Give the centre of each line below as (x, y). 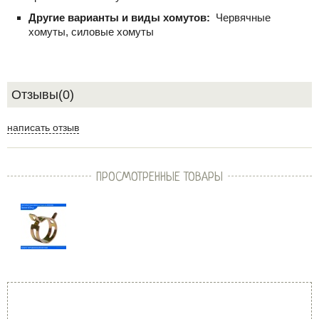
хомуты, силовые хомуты (91, 32)
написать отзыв (43, 127)
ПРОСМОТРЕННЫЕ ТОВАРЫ (159, 178)
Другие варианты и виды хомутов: (121, 17)
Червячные (243, 17)
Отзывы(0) (43, 95)
